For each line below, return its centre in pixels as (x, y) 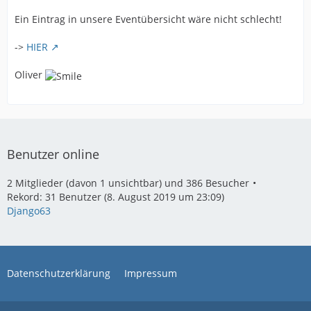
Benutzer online (53, 154)
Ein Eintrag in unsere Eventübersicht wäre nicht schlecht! (148, 19)
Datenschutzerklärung (59, 273)
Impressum (151, 273)
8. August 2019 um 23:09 (164, 197)
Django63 (29, 211)
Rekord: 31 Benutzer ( (57, 197)
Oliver (30, 75)
